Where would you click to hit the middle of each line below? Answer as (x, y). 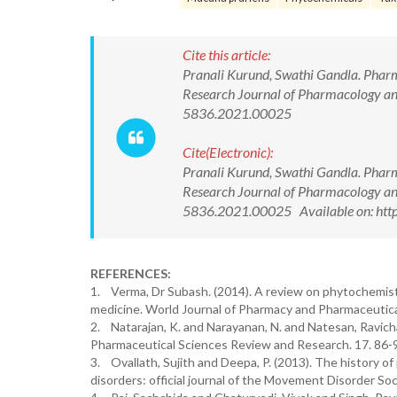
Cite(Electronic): (228, 152)
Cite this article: (226, 54)
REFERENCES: (131, 273)
